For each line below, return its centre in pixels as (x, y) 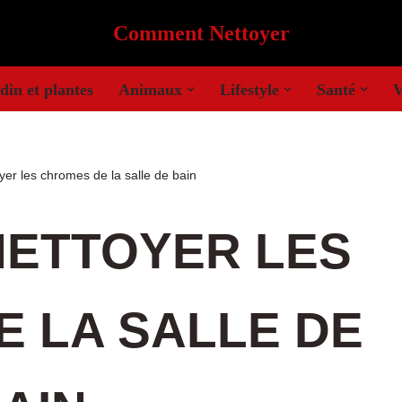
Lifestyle (249, 89)
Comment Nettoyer (201, 33)
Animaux (150, 89)
